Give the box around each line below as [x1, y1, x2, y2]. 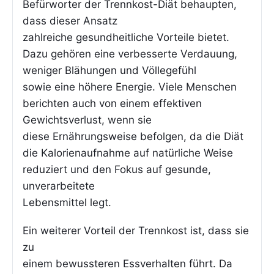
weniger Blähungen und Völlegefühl [23, 64, 196, 77]
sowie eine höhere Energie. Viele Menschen [23, 81, 237, 94]
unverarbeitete [23, 180, 95, 193]
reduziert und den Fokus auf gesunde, [23, 163, 211, 176]
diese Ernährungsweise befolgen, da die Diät [23, 130, 243, 143]
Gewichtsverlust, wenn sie [23, 114, 152, 127]
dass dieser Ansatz [23, 15, 117, 28]
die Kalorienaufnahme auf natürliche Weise [23, 147, 233, 160]
